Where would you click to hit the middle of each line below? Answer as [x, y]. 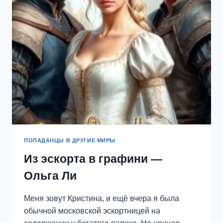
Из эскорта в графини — [93, 159]
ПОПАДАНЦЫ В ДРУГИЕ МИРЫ [70, 141]
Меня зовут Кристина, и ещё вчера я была [102, 199]
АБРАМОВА [96, 32]
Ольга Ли [50, 176]
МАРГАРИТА [98, 22]
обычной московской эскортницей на [92, 211]
